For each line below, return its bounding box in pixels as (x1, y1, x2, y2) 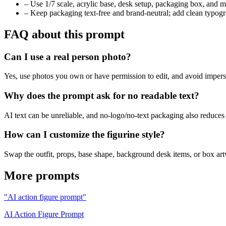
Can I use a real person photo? (4, 51, 131, 62)
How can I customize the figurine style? (4, 129, 165, 140)
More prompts (4, 169, 79, 182)
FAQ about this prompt (4, 27, 125, 41)
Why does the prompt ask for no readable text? (4, 90, 199, 101)
